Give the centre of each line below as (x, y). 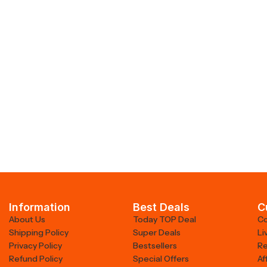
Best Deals (162, 207)
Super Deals (157, 232)
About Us (27, 219)
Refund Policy (36, 259)
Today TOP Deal (165, 219)
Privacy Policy (35, 246)
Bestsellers (155, 246)
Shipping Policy (39, 232)
